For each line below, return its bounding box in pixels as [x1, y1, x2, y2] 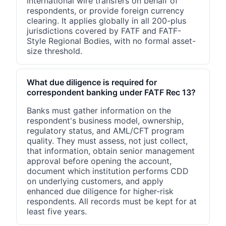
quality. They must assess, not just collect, [27, 135, 188, 146]
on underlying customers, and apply [27, 176, 163, 186]
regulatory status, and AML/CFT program [27, 125, 184, 136]
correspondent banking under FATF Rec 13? [27, 87, 196, 97]
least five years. [27, 206, 87, 216]
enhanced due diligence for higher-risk [27, 186, 174, 196]
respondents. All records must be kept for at [27, 196, 197, 206]
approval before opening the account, [27, 155, 172, 166]
